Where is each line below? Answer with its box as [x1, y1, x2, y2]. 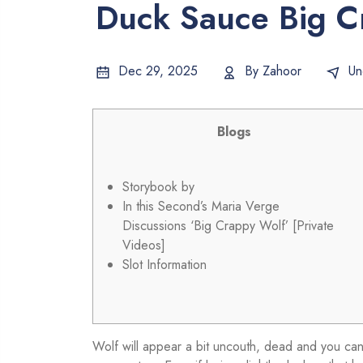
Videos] [122, 236, 165, 255]
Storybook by [122, 177, 194, 197]
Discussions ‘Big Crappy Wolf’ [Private [122, 216, 334, 236]
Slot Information [122, 255, 207, 275]
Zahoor [263, 62, 301, 81]
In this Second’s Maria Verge [122, 197, 280, 216]
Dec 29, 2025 [114, 62, 198, 81]
